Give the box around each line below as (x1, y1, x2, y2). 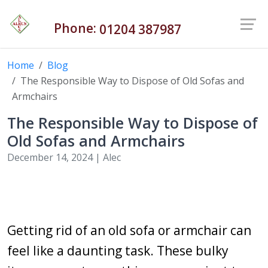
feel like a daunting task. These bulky (7, 242, 229, 259)
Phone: (30, 20, 99, 36)
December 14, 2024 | (7, 151, 103, 164)
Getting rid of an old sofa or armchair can (7, 222, 251, 239)
